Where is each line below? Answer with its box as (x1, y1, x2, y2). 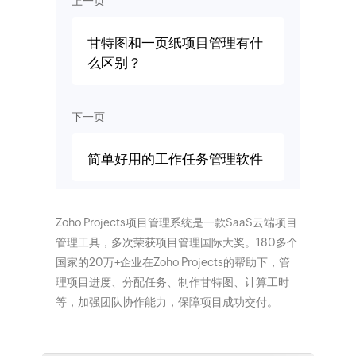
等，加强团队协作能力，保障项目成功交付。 (55, 295, 278, 308)
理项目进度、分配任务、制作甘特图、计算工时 (55, 275, 289, 288)
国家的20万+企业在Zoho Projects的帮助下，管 (55, 255, 290, 269)
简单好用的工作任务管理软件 (87, 150, 263, 167)
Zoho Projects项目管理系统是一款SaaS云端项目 (55, 215, 297, 229)
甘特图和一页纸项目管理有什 (87, 34, 263, 51)
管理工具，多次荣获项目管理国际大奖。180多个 (55, 235, 298, 249)
